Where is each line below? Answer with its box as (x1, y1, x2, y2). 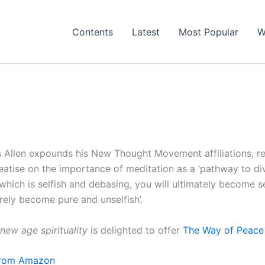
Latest (131, 25, 160, 38)
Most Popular (178, 25, 238, 38)
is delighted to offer (88, 224, 183, 236)
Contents (72, 25, 113, 38)
